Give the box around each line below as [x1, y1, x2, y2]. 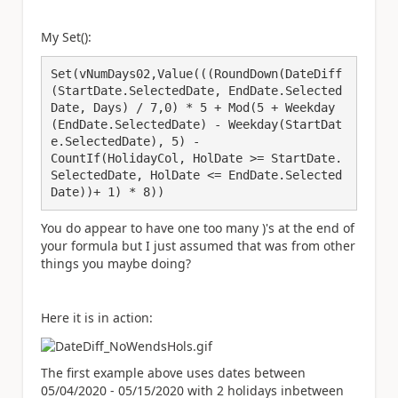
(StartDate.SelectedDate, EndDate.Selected [51, 83, 342, 98]
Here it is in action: [41, 309, 153, 326]
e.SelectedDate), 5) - [51, 133, 200, 148]
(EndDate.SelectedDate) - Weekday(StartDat [51, 116, 342, 131]
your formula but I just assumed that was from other [41, 237, 355, 254]
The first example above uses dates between [41, 364, 306, 382]
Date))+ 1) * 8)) [51, 184, 164, 199]
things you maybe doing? [41, 255, 191, 272]
